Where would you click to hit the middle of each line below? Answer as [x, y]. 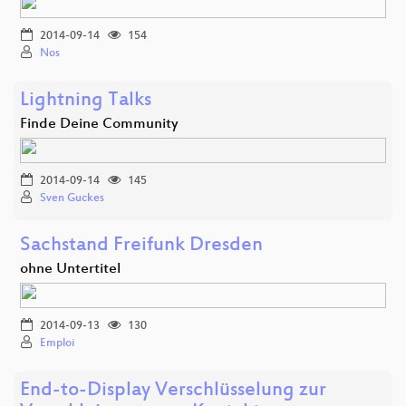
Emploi [57, 343]
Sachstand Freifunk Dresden [141, 246]
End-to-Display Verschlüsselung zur [173, 391]
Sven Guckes [72, 198]
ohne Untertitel [70, 269]
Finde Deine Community [99, 124]
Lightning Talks [86, 101]
